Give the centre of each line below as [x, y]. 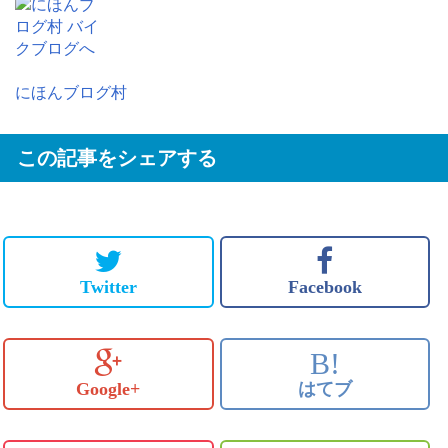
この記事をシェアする [117, 158]
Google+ [108, 389]
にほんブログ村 [71, 92]
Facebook [324, 287]
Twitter [108, 287]
